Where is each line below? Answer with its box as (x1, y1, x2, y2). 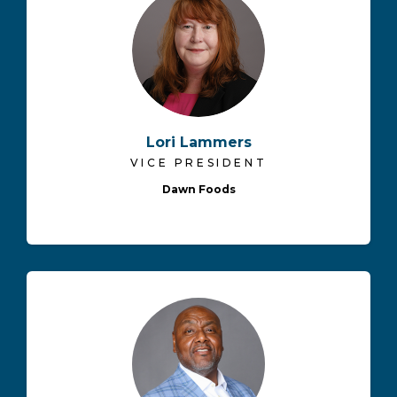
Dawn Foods (161, 183, 236, 197)
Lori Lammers (145, 134, 252, 152)
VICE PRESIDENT (129, 156, 268, 170)
